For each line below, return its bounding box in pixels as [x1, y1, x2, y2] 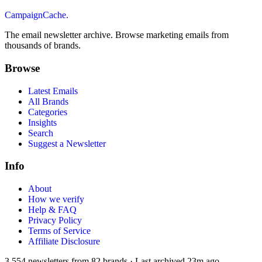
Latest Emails [28, 85, 78, 96]
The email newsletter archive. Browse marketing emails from [5, 30, 229, 40]
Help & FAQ [28, 205, 77, 215]
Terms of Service [28, 226, 91, 236]
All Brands [28, 96, 68, 106]
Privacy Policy [28, 215, 82, 225]
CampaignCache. [5, 10, 68, 20]
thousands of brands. [5, 40, 81, 51]
